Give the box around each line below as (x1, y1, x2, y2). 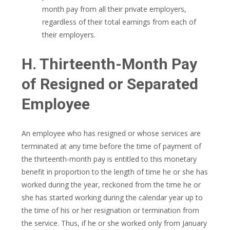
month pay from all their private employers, (42, 4, 186, 14)
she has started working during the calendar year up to (22, 193, 203, 202)
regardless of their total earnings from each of (42, 17, 196, 27)
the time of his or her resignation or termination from (22, 205, 199, 215)
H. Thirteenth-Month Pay (22, 55, 197, 73)
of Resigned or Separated (22, 75, 198, 93)
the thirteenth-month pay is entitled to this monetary (22, 154, 197, 164)
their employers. (42, 30, 95, 40)
